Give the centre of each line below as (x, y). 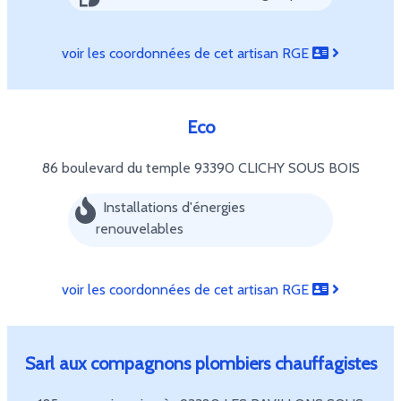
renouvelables (139, 229)
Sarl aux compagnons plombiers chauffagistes (200, 363)
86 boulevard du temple (118, 168)
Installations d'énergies (174, 207)
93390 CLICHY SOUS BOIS (277, 168)
